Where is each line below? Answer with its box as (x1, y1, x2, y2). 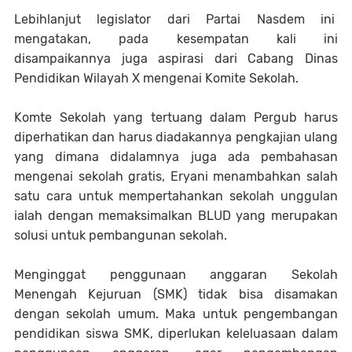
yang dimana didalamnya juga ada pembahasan (14, 149, 338, 164)
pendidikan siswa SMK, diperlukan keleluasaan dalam (14, 326, 338, 341)
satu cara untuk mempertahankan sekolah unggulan (14, 189, 338, 203)
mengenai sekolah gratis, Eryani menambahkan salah (14, 169, 338, 184)
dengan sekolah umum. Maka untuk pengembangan (14, 306, 338, 321)
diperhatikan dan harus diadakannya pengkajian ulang (14, 130, 338, 145)
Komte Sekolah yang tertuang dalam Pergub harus (14, 110, 338, 125)
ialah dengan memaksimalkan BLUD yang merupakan (14, 208, 338, 223)
